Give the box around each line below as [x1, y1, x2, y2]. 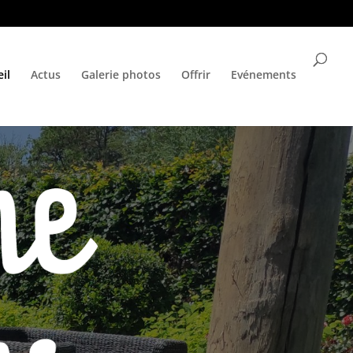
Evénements [231, 67, 296, 83]
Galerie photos [81, 67, 161, 83]
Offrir [181, 67, 210, 83]
